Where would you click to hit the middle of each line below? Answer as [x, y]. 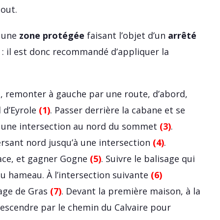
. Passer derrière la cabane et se [118, 110]
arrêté [182, 36]
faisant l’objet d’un [126, 36]
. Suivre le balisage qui [148, 159]
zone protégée [52, 36]
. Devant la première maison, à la [131, 191]
